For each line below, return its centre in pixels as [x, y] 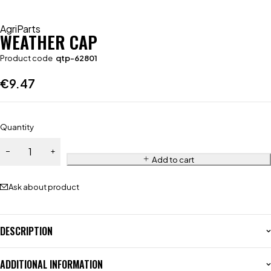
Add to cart [173, 159]
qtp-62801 [77, 58]
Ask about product [44, 187]
